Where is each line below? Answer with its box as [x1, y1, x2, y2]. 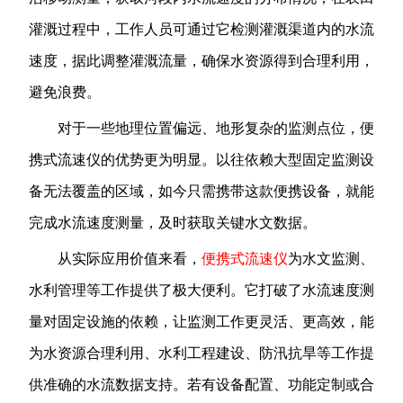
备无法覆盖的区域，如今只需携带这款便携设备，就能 [29, 184, 374, 199]
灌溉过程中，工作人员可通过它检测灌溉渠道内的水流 [29, 22, 374, 37]
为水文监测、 [288, 251, 374, 266]
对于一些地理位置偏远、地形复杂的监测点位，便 [58, 121, 374, 136]
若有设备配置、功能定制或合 [187, 377, 374, 392]
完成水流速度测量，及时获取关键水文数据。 [29, 215, 317, 230]
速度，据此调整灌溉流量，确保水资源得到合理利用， [29, 53, 374, 68]
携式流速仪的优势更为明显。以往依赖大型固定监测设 [29, 152, 374, 167]
